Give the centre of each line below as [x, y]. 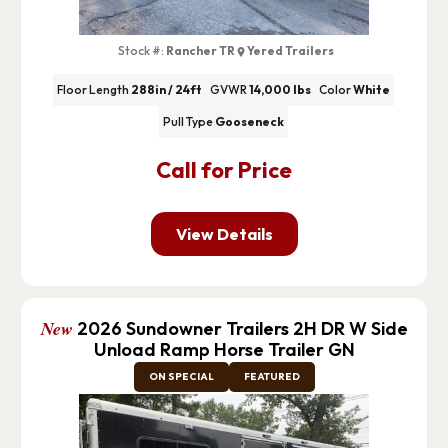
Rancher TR [201, 50]
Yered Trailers [291, 50]
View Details [224, 234]
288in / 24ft [167, 90]
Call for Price [224, 170]
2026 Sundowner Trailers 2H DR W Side [242, 329]
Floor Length [93, 90]
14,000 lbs [280, 90]
